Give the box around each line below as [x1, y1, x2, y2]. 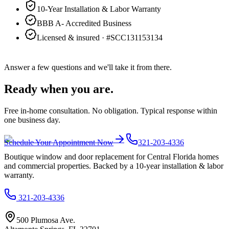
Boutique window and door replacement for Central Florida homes [4, 152, 219, 161]
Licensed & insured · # [37, 33, 110, 42]
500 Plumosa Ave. [16, 215, 75, 224]
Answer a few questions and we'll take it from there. [4, 62, 172, 72]
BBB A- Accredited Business [37, 18, 131, 28]
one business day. [4, 115, 60, 124]
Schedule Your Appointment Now [4, 138, 113, 147]
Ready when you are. [4, 82, 113, 96]
